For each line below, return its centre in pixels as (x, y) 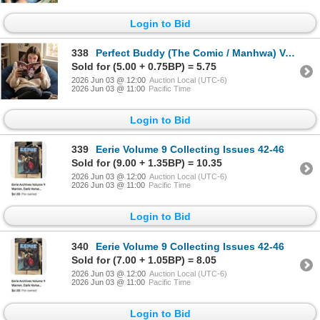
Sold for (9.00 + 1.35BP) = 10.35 (147, 163)
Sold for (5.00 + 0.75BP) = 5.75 (144, 66)
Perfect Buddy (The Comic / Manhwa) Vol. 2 (190, 52)
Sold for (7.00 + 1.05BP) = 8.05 (144, 260)
